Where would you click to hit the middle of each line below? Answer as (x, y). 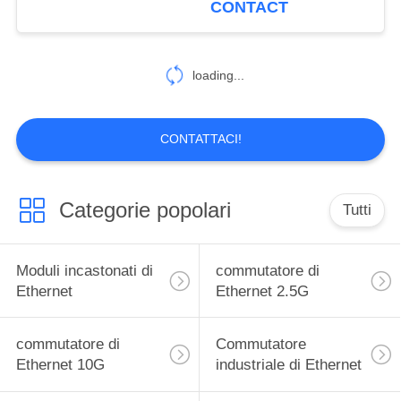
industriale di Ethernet (288, 365)
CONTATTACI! (200, 139)
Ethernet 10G (60, 365)
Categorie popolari (145, 209)
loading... (218, 76)
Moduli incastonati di (84, 270)
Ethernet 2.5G (262, 291)
